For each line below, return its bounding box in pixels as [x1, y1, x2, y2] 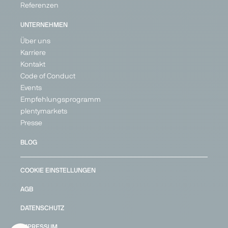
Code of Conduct [20, 72, 75, 80]
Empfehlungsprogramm [20, 96, 101, 103]
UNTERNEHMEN [20, 21, 68, 28]
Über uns [20, 37, 50, 45]
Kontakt [20, 61, 45, 68]
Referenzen [20, 2, 59, 9]
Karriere [20, 49, 46, 56]
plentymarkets [20, 107, 67, 115]
